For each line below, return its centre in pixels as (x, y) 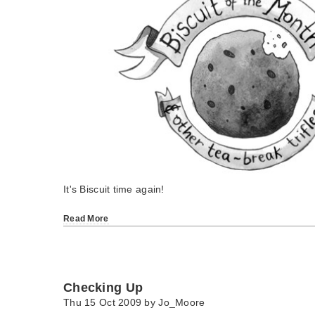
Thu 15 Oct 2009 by (111, 303)
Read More (86, 219)
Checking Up (103, 288)
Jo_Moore (182, 303)
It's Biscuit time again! (114, 189)
